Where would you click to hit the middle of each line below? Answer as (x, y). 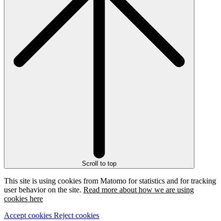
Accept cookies (28, 216)
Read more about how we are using (139, 190)
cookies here (23, 199)
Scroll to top (99, 164)
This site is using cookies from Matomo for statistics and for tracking (110, 181)
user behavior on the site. (44, 190)
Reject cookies (76, 216)
